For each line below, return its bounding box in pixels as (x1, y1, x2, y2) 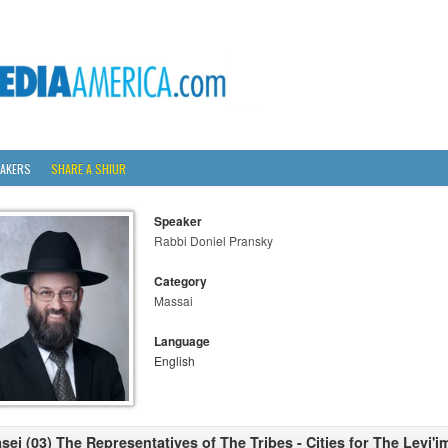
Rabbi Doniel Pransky (154, 232, 273, 249)
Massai (154, 292, 193, 309)
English (154, 352, 195, 369)
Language (154, 332, 210, 350)
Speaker (154, 212, 202, 230)
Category (154, 272, 207, 290)
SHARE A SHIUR (51, 160, 126, 177)
